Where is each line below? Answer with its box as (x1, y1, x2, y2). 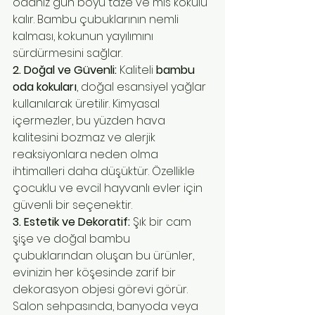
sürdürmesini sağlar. (13, 45, 122, 62)
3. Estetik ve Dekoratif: (13, 214, 130, 231)
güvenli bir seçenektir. (13, 197, 132, 214)
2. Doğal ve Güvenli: (13, 62, 117, 79)
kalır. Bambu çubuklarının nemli (13, 11, 181, 28)
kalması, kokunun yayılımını (13, 28, 156, 45)
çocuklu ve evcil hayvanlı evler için (13, 180, 205, 197)
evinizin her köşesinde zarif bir (13, 264, 179, 281)
